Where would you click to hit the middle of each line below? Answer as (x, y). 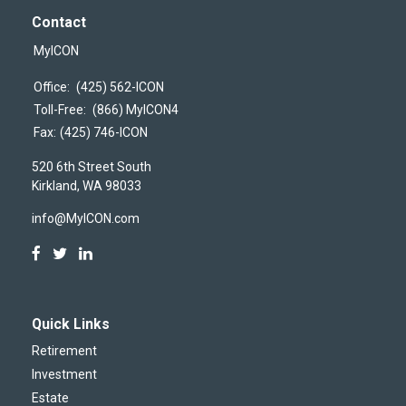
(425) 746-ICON (104, 132)
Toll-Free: (61, 109)
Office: (53, 87)
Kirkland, (56, 185)
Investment (64, 374)
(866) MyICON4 (135, 109)
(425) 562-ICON (120, 87)
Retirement (64, 350)
